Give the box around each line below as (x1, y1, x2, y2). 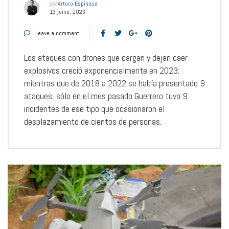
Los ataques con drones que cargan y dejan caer (24, 51, 188, 63)
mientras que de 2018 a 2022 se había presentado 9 (24, 77, 205, 89)
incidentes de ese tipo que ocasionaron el (24, 102, 165, 114)
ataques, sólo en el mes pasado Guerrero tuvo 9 (24, 89, 188, 102)
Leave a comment (35, 29, 79, 37)
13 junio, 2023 (50, 7, 85, 16)
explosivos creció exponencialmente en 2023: (24, 64, 179, 76)
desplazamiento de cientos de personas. (24, 115, 162, 127)
